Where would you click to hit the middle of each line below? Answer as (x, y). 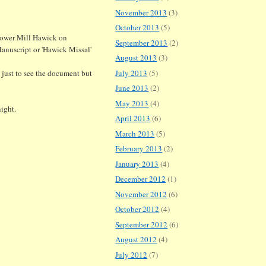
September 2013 (142, 42)
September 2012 (142, 224)
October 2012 (137, 209)
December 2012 (141, 179)
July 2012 (132, 254)
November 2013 (141, 12)
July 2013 (132, 73)
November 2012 (141, 194)
